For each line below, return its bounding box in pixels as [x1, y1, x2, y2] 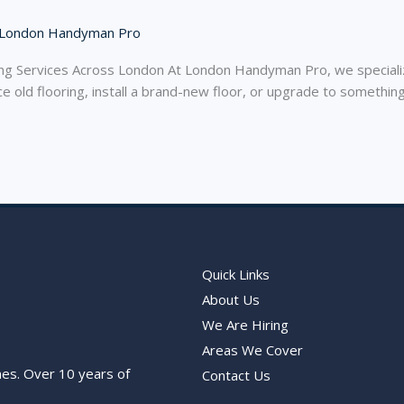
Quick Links [202, 265, 270, 283]
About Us [202, 290, 260, 308]
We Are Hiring [202, 316, 289, 334]
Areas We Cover [202, 341, 303, 359]
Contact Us [202, 366, 271, 384]
